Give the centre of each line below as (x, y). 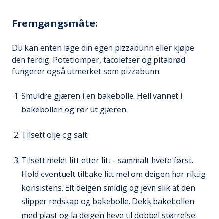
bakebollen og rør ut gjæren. (75, 109)
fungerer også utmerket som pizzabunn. (86, 71)
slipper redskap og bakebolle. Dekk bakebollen (108, 201)
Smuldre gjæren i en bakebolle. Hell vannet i (102, 96)
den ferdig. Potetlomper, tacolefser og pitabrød (99, 59)
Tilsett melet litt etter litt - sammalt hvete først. (107, 160)
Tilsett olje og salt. (55, 135)
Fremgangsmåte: (55, 23)
